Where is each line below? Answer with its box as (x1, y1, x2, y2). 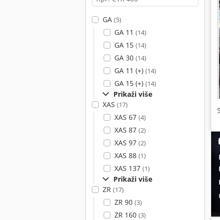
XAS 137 (114, 164, 142, 173)
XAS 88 (114, 151, 138, 160)
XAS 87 (114, 125, 138, 135)
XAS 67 (114, 112, 138, 122)
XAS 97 (114, 138, 138, 147)
